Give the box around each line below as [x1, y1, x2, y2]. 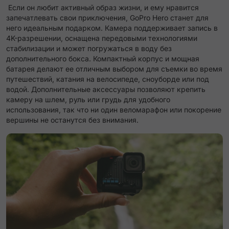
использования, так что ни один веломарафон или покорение [6, 105, 221, 114]
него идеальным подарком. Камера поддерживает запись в [6, 24, 218, 33]
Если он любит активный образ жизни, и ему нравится [6, 3, 199, 12]
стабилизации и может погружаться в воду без [6, 44, 172, 53]
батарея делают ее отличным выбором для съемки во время [6, 64, 222, 74]
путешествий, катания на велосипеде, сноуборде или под [6, 75, 209, 84]
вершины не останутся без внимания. [6, 116, 139, 125]
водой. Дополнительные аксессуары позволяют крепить [6, 85, 205, 94]
